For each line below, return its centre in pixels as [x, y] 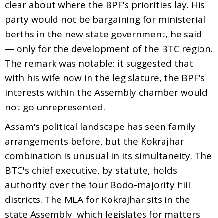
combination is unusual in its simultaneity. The [108, 155]
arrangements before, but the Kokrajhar [94, 141]
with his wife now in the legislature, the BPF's [105, 78]
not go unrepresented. [55, 107]
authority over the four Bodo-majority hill [98, 185]
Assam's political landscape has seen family [100, 126]
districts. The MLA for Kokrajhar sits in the [98, 199]
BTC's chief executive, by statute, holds [91, 170]
